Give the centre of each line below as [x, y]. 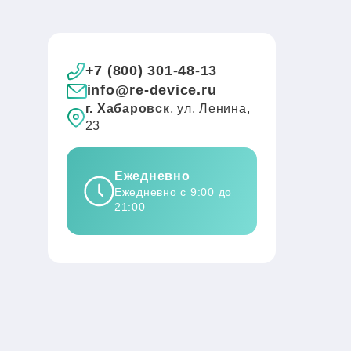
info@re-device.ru [152, 90]
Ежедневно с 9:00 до [173, 192]
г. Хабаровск [127, 109]
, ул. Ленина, [210, 109]
